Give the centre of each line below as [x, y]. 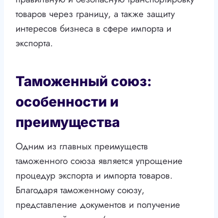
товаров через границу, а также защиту [95, 14]
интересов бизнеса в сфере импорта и [93, 29]
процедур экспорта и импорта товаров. [94, 176]
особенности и [67, 102]
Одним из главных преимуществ [82, 146]
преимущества [68, 122]
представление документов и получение [98, 205]
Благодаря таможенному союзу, [80, 190]
